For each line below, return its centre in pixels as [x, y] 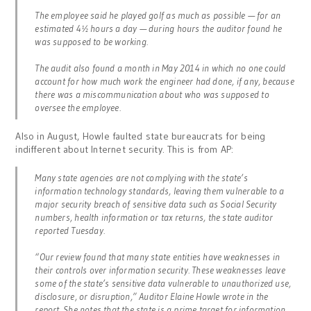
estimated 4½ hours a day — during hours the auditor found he [159, 28]
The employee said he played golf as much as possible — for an [158, 15]
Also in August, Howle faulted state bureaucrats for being [141, 136]
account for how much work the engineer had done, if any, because [165, 81]
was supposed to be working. [92, 42]
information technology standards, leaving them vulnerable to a [160, 191]
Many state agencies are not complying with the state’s [141, 178]
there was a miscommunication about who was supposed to [152, 94]
